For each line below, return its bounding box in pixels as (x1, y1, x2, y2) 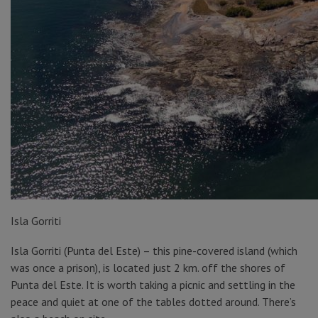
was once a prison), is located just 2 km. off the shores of (11, 261, 285, 275)
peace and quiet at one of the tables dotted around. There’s (11, 295, 296, 309)
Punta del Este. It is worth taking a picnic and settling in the (11, 278, 295, 292)
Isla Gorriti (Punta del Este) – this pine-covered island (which (11, 243, 297, 258)
